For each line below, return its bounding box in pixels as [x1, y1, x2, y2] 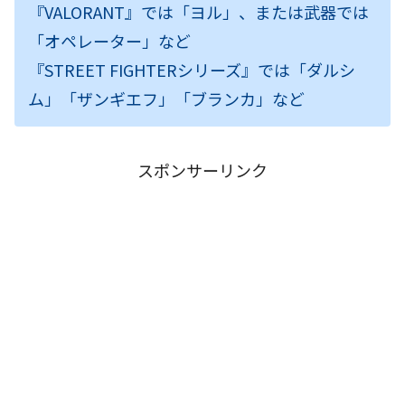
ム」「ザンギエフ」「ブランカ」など [28, 87, 305, 111]
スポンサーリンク [137, 158, 268, 183]
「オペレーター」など [28, 29, 191, 53]
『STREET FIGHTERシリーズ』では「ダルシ [28, 58, 355, 82]
